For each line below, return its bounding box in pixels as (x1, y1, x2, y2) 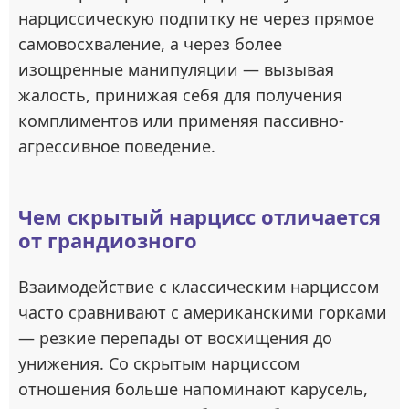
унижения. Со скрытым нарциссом (18, 352, 299, 374)
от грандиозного (18, 226, 197, 254)
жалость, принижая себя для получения (18, 84, 342, 106)
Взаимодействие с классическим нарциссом (18, 276, 379, 298)
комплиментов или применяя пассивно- (18, 110, 344, 131)
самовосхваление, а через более (18, 33, 282, 55)
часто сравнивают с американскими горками (18, 301, 387, 323)
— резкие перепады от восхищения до (18, 327, 332, 349)
